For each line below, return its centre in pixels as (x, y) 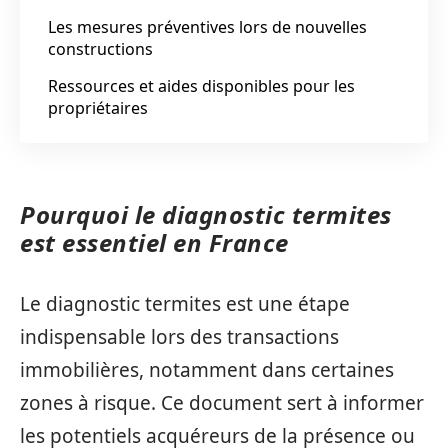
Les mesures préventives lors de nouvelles (207, 26)
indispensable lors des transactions (179, 336)
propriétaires (98, 107)
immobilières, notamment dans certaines (207, 369)
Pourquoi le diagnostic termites (206, 214)
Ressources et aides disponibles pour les (201, 85)
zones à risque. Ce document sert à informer (222, 402)
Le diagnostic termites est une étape (185, 303)
